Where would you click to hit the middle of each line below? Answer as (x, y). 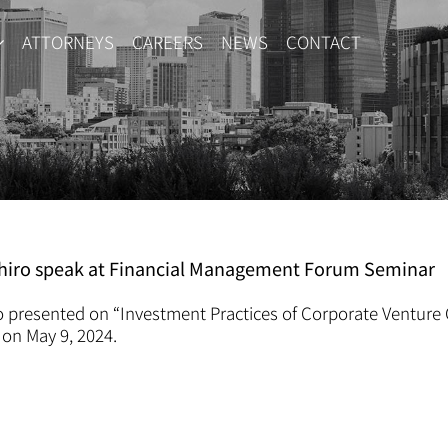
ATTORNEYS (68, 41)
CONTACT (323, 41)
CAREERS (167, 41)
